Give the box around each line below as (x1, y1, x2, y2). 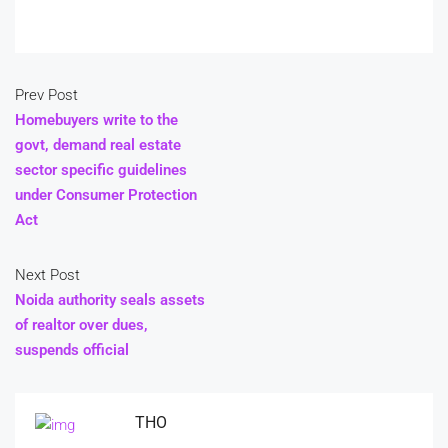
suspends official (15, 340, 129, 359)
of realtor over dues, (15, 315, 148, 334)
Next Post (15, 265, 80, 284)
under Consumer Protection (15, 185, 197, 204)
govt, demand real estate (15, 135, 181, 154)
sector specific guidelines (15, 160, 187, 179)
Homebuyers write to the (15, 110, 178, 129)
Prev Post (15, 85, 78, 104)
